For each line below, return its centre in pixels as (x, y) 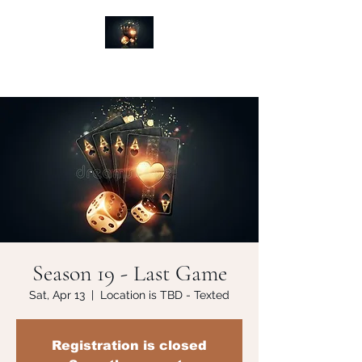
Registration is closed (129, 345)
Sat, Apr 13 (57, 295)
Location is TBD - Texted (165, 295)
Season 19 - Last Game (129, 273)
